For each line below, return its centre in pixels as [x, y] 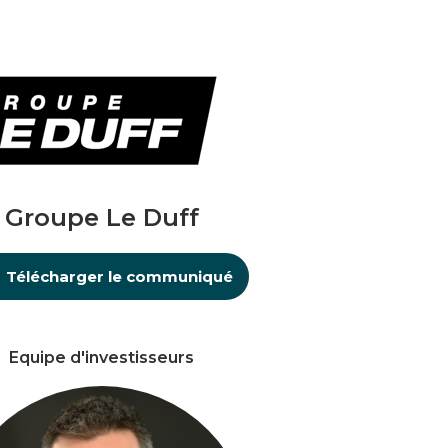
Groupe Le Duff [101, 217]
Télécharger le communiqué [119, 276]
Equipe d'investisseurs [102, 357]
